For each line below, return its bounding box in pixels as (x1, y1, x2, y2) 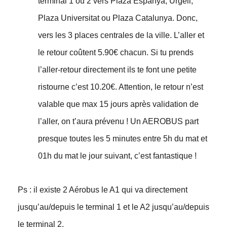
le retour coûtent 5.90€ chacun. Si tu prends (37, 48, 194, 57)
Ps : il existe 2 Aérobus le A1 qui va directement (17, 185, 187, 195)
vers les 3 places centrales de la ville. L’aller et (37, 31, 204, 40)
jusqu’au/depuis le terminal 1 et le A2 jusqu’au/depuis (17, 203, 209, 212)
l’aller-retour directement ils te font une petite (37, 65, 197, 74)
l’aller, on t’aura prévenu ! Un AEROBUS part (37, 117, 199, 126)
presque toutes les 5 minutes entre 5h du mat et (37, 134, 207, 143)
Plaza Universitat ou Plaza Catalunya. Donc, (37, 14, 198, 23)
